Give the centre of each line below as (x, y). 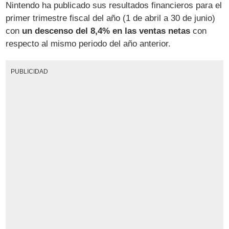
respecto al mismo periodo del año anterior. (88, 44)
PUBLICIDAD (29, 72)
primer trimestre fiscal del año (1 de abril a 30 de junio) (111, 18)
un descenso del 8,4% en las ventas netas (106, 31)
